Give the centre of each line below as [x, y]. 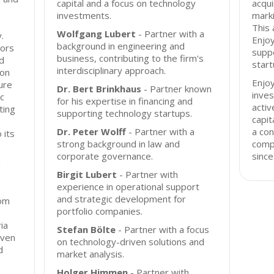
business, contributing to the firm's [131, 58]
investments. [84, 15]
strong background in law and [119, 144]
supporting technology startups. [125, 113]
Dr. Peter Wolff [92, 131]
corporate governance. [105, 156]
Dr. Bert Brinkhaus [99, 89]
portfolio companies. [100, 211]
